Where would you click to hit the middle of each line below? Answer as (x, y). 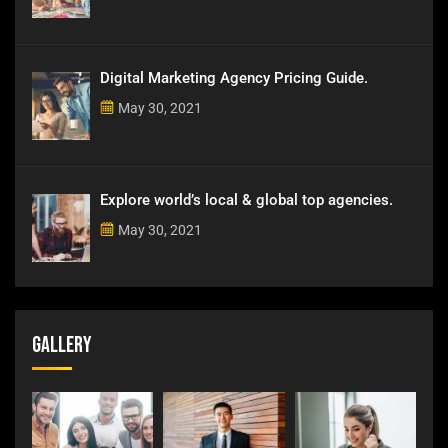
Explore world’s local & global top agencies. (246, 200)
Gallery (62, 346)
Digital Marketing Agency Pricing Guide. (234, 78)
